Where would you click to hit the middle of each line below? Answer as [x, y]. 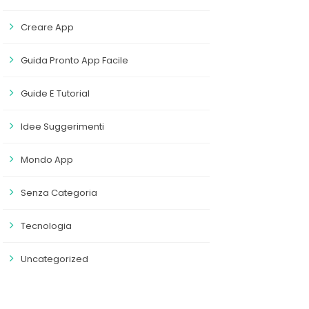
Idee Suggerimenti [62, 127]
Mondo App [47, 160]
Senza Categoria [59, 193]
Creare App [47, 27]
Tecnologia [46, 226]
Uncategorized [54, 259]
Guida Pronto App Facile [74, 60]
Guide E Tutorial [55, 93]
